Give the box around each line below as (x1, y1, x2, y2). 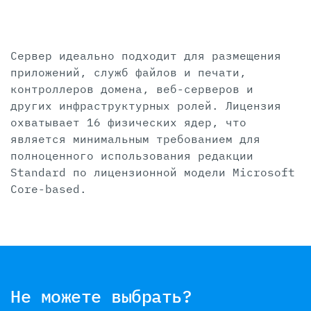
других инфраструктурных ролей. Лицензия (10, 99, 281, 113)
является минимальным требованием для (10, 132, 260, 146)
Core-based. (10, 182, 87, 196)
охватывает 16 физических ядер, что (10, 115, 246, 130)
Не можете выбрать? (10, 285, 192, 308)
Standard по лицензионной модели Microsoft (10, 165, 295, 180)
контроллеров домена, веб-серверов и (10, 82, 253, 96)
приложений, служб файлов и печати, (10, 65, 246, 80)
